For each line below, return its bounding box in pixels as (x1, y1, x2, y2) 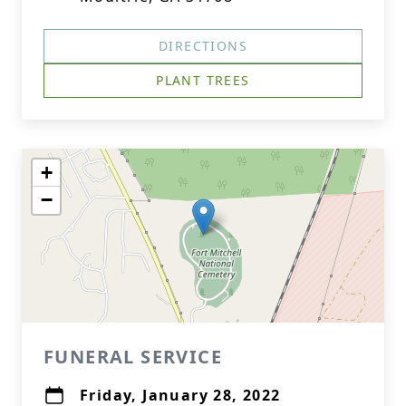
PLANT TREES (156, 72, 250, 89)
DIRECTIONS (159, 37, 247, 54)
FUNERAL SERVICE (43, 344, 222, 369)
